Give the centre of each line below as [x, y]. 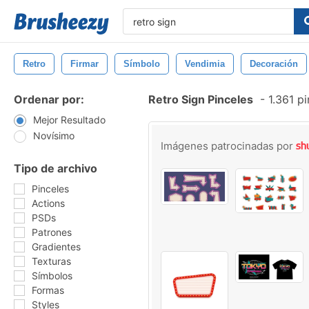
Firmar [84, 64]
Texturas [51, 261]
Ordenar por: [49, 99]
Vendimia [205, 64]
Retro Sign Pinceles [201, 99]
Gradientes [56, 247]
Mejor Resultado [69, 120]
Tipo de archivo [56, 168]
